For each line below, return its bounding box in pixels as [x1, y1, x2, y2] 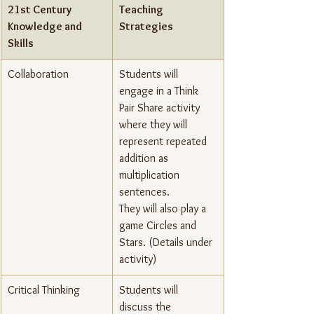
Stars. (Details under [119, 235, 215, 250]
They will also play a [119, 202, 209, 216]
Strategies [119, 20, 173, 34]
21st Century [8, 3, 74, 17]
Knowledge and [8, 20, 84, 34]
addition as [119, 151, 171, 165]
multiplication [119, 168, 182, 182]
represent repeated [119, 135, 210, 149]
